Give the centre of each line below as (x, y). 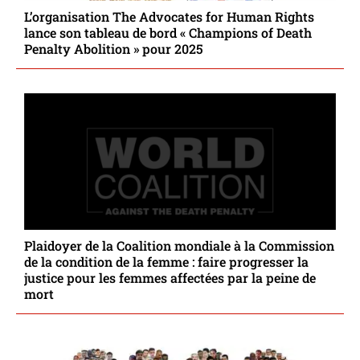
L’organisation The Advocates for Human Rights (169, 17)
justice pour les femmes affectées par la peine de (170, 278)
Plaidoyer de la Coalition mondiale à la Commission (179, 246)
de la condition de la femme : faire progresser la (166, 262)
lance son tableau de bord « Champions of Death (168, 33)
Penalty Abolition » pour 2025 (114, 49)
